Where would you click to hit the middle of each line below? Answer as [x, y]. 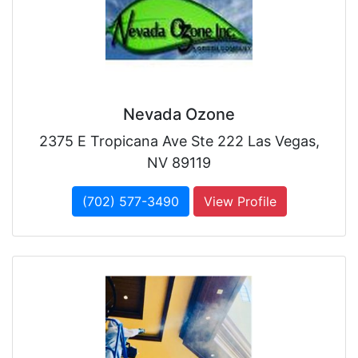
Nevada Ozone [179, 115]
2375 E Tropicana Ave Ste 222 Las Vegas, [179, 141]
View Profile [240, 202]
